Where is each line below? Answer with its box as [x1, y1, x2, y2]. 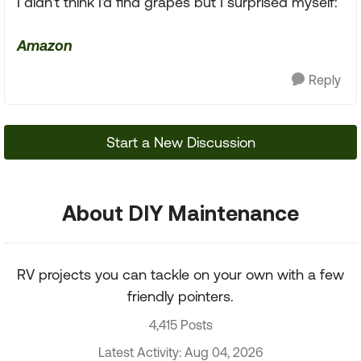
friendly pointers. [127, 288, 234, 305]
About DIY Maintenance [62, 201, 299, 225]
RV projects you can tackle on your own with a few [17, 266, 344, 283]
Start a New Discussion [106, 134, 255, 151]
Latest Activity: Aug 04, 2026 [98, 345, 263, 359]
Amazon [17, 37, 73, 54]
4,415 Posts [148, 317, 213, 332]
